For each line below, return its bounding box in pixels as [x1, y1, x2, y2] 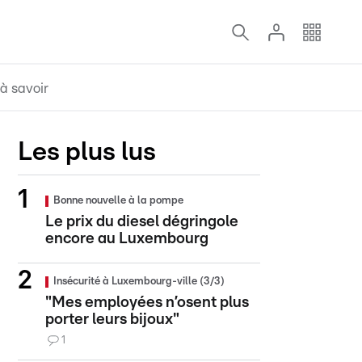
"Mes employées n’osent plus [45, 295, 249, 310]
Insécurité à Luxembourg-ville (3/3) [53, 276, 225, 287]
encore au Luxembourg [45, 231, 208, 246]
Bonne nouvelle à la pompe [53, 196, 183, 206]
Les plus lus [18, 139, 156, 165]
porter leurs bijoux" [45, 312, 179, 327]
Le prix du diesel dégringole [45, 214, 238, 229]
